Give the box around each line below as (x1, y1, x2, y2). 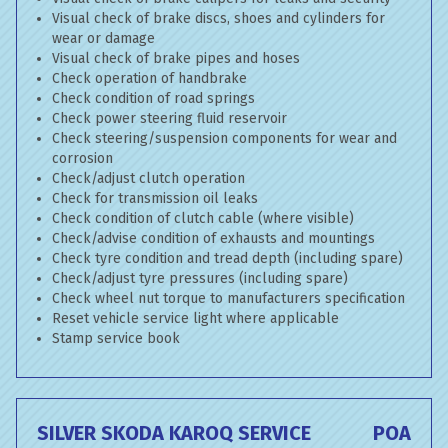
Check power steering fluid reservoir (52, 110, 287, 127)
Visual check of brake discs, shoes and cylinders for (52, 10, 385, 27)
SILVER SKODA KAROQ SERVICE (37, 421, 311, 445)
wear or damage (52, 30, 155, 47)
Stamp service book (52, 330, 180, 347)
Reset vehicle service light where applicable (52, 310, 339, 327)
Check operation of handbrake (52, 70, 247, 87)
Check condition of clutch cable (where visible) (52, 210, 354, 227)
